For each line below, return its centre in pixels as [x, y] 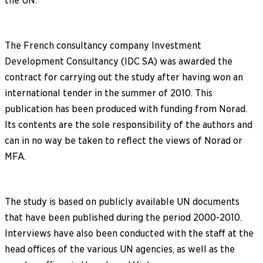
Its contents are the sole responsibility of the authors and [129, 124]
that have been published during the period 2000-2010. [123, 217]
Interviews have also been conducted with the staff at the [129, 233]
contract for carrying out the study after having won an [124, 77]
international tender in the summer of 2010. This [109, 93]
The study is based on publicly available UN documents [122, 201]
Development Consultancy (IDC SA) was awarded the [119, 61]
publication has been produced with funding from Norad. [126, 109]
